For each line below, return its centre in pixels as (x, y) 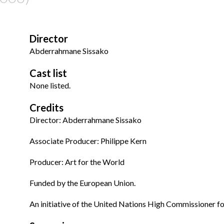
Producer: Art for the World (77, 162)
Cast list (48, 73)
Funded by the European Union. (82, 183)
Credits (46, 108)
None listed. (50, 85)
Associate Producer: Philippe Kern (88, 141)
